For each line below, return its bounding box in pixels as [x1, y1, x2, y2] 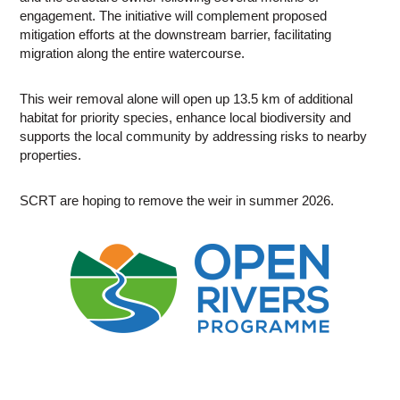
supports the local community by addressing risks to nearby [20, 129, 368, 145]
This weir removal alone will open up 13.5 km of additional [20, 91, 354, 107]
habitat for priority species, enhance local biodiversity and [20, 110, 352, 126]
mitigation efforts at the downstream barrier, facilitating [20, 27, 332, 43]
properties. [20, 147, 82, 163]
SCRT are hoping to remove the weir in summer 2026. [20, 193, 335, 209]
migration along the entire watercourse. [20, 46, 246, 62]
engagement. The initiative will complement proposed [20, 8, 328, 24]
